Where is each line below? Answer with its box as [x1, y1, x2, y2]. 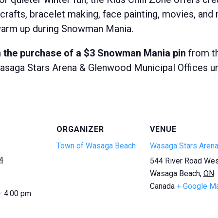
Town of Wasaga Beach [56, 141, 136, 151]
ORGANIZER [56, 125, 104, 134]
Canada [150, 182, 175, 191]
